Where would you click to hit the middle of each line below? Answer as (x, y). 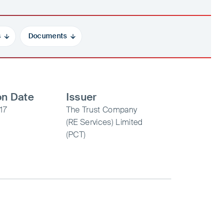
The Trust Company (102, 110)
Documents (48, 36)
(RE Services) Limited (104, 122)
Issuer (81, 97)
